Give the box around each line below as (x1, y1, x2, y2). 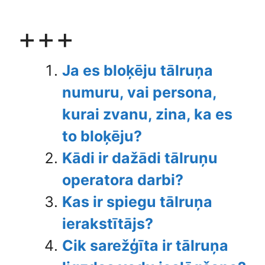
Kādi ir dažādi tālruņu (62, 149, 218, 167)
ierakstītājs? (62, 215, 153, 232)
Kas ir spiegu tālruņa (62, 193, 212, 211)
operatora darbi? (62, 171, 183, 189)
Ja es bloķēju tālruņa (62, 62, 213, 79)
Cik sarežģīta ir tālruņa (62, 237, 228, 254)
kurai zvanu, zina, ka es (62, 105, 232, 123)
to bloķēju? (62, 127, 142, 145)
